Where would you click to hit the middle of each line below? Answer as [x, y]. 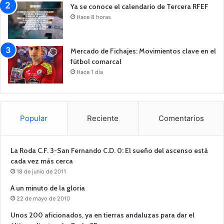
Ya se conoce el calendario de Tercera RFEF [139, 6]
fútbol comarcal [96, 61]
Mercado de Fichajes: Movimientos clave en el [143, 51]
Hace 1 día [90, 72]
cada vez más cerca [42, 161]
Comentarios [181, 118]
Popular [34, 118]
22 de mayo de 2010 [43, 198]
